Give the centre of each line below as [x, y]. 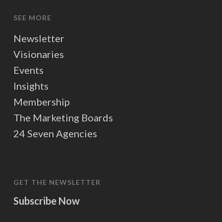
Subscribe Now [46, 200]
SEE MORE [32, 17]
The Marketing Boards [63, 117]
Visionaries [38, 54]
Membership [41, 101]
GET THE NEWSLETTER [57, 182]
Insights [31, 85]
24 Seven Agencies [55, 133]
